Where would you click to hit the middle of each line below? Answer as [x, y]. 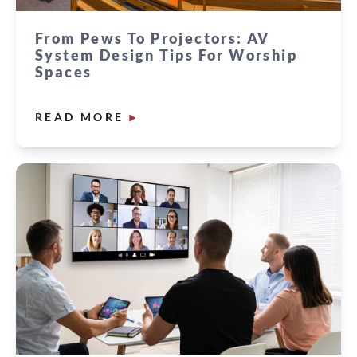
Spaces [64, 72]
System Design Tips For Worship [166, 55]
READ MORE [80, 117]
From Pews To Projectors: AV [153, 39]
